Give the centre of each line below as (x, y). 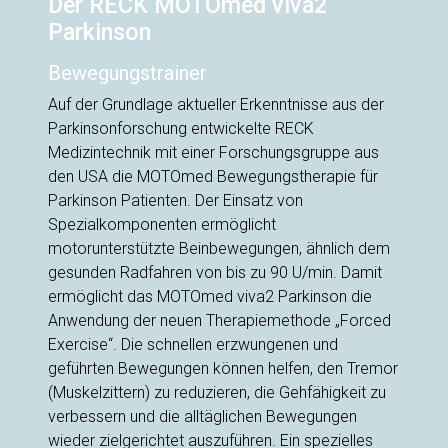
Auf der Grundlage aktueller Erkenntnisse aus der (216, 105)
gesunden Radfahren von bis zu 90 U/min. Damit (215, 273)
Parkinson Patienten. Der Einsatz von (175, 201)
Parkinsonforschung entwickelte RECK (181, 129)
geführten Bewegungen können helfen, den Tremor (223, 369)
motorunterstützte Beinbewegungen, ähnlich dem (219, 249)
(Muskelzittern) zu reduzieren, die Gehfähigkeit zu (217, 393)
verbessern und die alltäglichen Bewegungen (202, 417)
